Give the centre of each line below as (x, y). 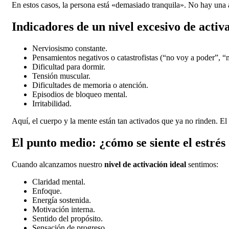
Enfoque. (47, 191)
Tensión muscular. (61, 76)
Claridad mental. (59, 181)
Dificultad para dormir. (69, 66)
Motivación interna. (64, 209)
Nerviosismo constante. (70, 48)
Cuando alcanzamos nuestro (57, 164)
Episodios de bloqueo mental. (80, 94)
